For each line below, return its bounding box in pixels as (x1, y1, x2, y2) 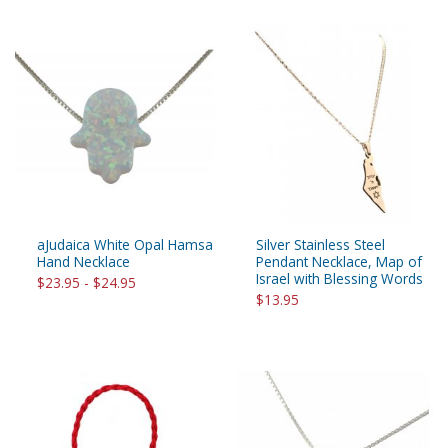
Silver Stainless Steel (256, 235, 385, 255)
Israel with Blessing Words (256, 269, 423, 289)
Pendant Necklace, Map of (256, 252, 422, 272)
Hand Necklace (37, 252, 130, 272)
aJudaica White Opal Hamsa (37, 235, 213, 255)
